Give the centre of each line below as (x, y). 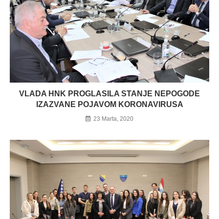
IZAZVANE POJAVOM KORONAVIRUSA (109, 105)
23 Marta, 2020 (113, 119)
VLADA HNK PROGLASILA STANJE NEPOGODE (109, 94)
